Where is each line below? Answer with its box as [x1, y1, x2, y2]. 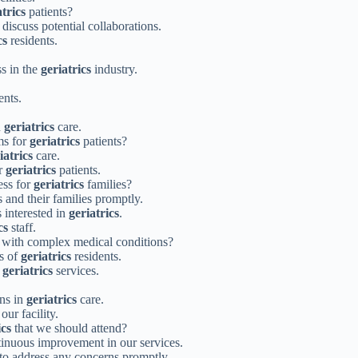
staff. [8, 220, 36, 234]
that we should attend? [11, 320, 127, 335]
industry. [91, 62, 137, 76]
